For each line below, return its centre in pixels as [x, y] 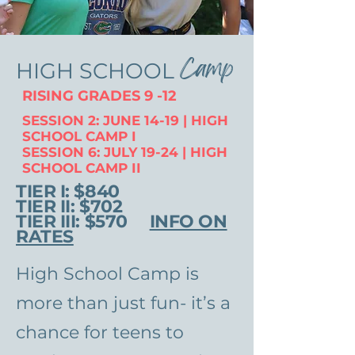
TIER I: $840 [68, 191]
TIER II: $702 [69, 206]
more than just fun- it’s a [123, 303]
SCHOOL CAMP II [82, 168]
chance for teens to [100, 332]
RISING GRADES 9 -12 [99, 96]
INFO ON [188, 221]
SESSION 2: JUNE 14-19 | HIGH [125, 120]
